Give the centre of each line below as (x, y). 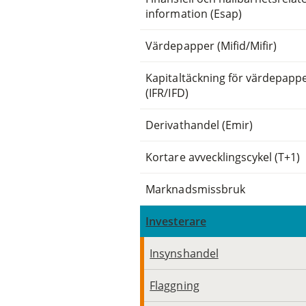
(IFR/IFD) (167, 93)
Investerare (176, 221)
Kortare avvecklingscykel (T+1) (223, 157)
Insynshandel (184, 253)
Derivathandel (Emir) (199, 125)
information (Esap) (194, 13)
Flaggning (175, 285)
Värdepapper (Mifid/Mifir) (211, 45)
